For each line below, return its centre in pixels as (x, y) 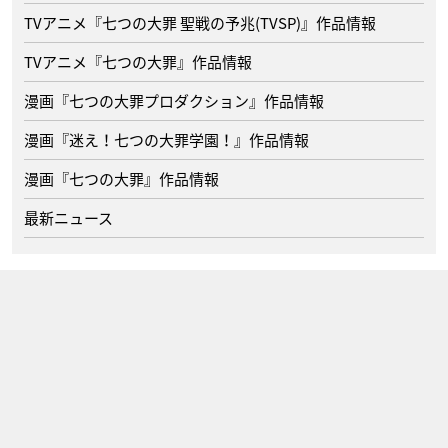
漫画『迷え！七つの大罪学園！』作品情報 (166, 140)
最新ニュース (68, 218)
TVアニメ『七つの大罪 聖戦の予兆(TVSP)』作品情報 (200, 23)
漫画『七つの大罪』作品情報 (121, 179)
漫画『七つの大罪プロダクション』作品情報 (174, 101)
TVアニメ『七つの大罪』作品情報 (138, 62)
